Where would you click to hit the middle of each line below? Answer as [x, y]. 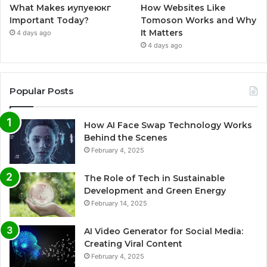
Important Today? [49, 20]
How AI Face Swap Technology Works [168, 125]
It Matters [162, 32]
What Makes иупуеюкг [60, 7]
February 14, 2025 [119, 203]
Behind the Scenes [126, 137]
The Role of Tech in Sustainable [154, 178]
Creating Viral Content [133, 243]
